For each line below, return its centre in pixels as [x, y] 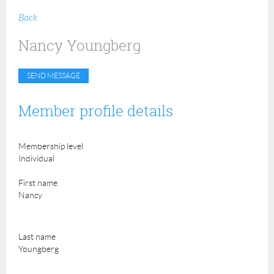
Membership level [51, 146]
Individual [36, 158]
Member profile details [96, 111]
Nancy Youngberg [80, 45]
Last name [37, 237]
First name [38, 183]
